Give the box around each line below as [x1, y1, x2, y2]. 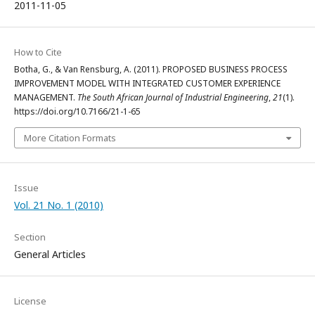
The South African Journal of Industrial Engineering [77, 91, 269, 103]
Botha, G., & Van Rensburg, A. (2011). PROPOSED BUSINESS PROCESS [14, 63, 288, 75]
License [14, 295, 46, 307]
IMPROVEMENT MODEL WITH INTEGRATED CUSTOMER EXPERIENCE [14, 77, 281, 89]
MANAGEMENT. [14, 91, 77, 103]
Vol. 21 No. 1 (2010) [14, 198, 103, 212]
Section [14, 231, 46, 243]
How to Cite [14, 46, 62, 58]
